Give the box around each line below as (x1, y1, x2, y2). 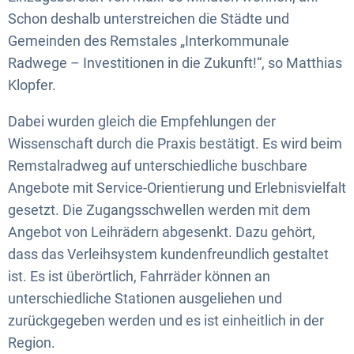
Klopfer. (8, 77, 56, 93)
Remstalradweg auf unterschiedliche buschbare (8, 157, 307, 174)
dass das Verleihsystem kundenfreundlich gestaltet (8, 246, 329, 262)
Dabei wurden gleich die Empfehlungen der (8, 113, 276, 130)
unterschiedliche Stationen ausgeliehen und (8, 290, 282, 307)
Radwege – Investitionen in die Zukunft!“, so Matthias (8, 55, 342, 71)
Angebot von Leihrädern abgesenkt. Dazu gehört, (8, 224, 315, 240)
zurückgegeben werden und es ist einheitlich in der (8, 312, 324, 329)
